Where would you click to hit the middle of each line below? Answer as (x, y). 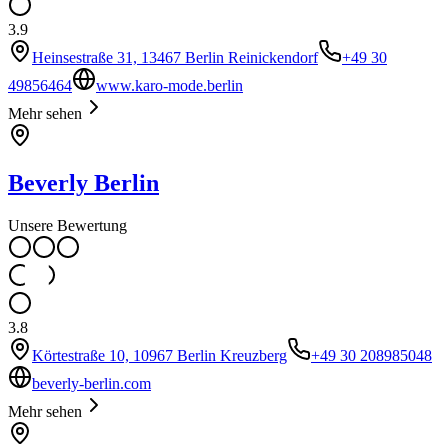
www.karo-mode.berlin (169, 85)
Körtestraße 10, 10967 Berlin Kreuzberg (159, 356)
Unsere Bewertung (67, 226)
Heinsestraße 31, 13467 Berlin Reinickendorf (175, 57)
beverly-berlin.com (91, 384)
